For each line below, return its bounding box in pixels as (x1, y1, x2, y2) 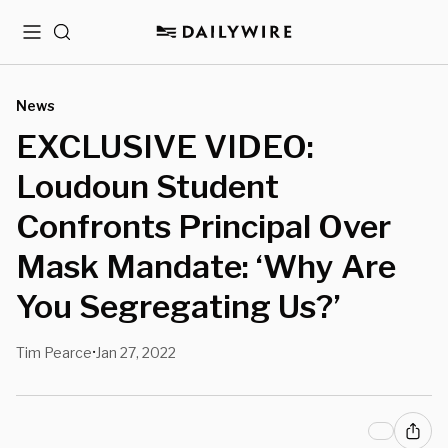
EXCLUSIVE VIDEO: (16, 127, 314, 166)
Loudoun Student (16, 167, 279, 206)
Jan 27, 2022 (96, 344, 176, 361)
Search (52, 31, 103, 48)
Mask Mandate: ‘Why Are (16, 247, 396, 286)
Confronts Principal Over (16, 207, 391, 246)
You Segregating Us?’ (16, 287, 341, 326)
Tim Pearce (16, 344, 92, 361)
